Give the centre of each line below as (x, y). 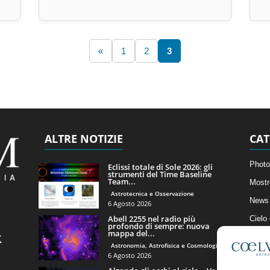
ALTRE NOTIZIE (83, 139)
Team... (121, 182)
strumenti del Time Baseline (159, 174)
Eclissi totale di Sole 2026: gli (160, 167)
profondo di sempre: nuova (159, 226)
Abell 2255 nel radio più (151, 219)
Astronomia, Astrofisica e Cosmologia (166, 246)
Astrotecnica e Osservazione (152, 194)
